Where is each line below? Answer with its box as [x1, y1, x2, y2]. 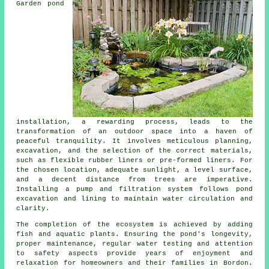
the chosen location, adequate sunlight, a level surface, [16, 166, 253, 174]
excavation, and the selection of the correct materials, [16, 147, 253, 154]
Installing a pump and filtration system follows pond [16, 185, 253, 193]
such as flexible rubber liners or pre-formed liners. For [16, 156, 253, 164]
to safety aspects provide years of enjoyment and [16, 249, 253, 257]
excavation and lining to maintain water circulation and [16, 195, 253, 202]
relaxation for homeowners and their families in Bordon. [16, 259, 253, 267]
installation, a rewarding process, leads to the [16, 118, 253, 125]
